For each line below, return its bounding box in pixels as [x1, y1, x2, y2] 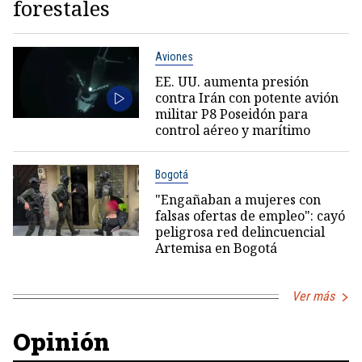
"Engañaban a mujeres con [154, 191, 321, 208]
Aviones [154, 50, 193, 63]
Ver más [292, 288, 335, 304]
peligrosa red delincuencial [154, 223, 325, 241]
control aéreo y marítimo [154, 121, 310, 139]
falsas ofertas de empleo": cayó [154, 207, 345, 225]
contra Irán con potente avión [154, 89, 339, 107]
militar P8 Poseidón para [154, 105, 308, 123]
